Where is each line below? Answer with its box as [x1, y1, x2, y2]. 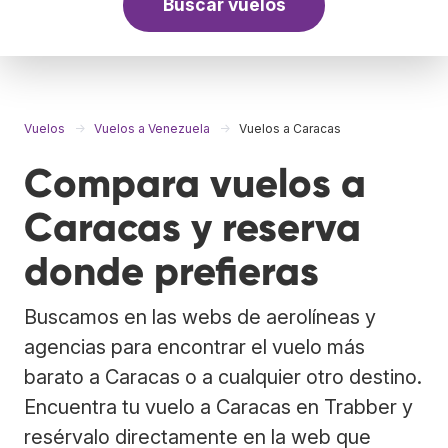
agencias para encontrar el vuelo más [24, 334, 365, 359]
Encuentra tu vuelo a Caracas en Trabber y [24, 394, 413, 419]
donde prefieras [24, 246, 319, 296]
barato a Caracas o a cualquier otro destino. [24, 364, 422, 389]
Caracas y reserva [24, 202, 361, 252]
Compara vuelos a [24, 158, 366, 208]
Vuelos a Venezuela [94, 120, 210, 136]
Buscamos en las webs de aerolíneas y [24, 304, 376, 329]
